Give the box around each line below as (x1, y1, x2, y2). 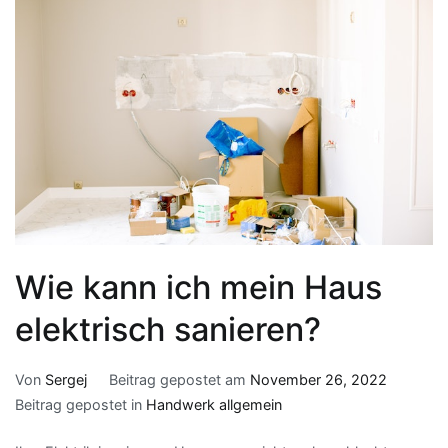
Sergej (45, 371, 87, 389)
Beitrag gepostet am (108, 371, 250, 389)
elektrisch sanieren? (15, 310, 321, 349)
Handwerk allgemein (146, 396, 282, 414)
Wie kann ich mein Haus (15, 268, 382, 307)
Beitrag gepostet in (15, 396, 146, 414)
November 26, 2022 (249, 371, 387, 389)
